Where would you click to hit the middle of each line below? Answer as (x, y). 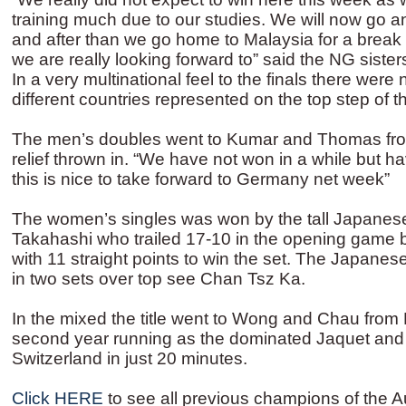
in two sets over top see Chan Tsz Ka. (159, 279)
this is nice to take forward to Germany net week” (201, 179)
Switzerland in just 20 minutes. (130, 358)
